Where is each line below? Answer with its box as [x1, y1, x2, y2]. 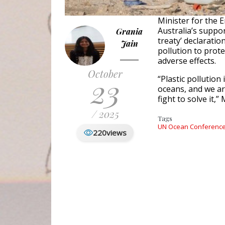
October [88, 67, 123, 81]
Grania [116, 26, 143, 37]
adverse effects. [158, 55, 216, 67]
